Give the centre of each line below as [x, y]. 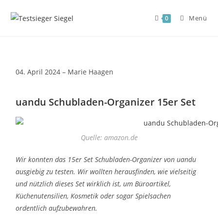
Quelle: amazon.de [109, 137]
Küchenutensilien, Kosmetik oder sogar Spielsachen [93, 196]
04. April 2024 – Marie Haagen [65, 72]
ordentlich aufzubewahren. [57, 208]
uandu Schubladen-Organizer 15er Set [106, 102]
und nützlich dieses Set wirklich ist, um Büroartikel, [93, 184]
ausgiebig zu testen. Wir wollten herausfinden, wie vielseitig [106, 172]
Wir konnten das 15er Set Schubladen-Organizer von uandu [106, 159]
